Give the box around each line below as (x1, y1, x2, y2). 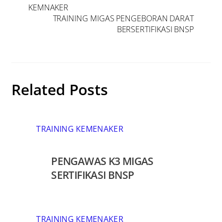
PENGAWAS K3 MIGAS (51, 154, 154, 168)
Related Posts (11, 79, 109, 100)
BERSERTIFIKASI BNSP (116, 24, 194, 35)
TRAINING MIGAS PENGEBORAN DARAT (53, 13, 194, 24)
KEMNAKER (28, 2, 69, 13)
